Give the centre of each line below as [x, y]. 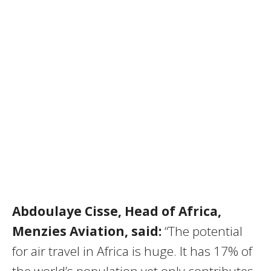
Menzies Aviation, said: [88, 231]
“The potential [204, 231]
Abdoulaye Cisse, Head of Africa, [117, 211]
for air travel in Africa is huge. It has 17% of [132, 251]
